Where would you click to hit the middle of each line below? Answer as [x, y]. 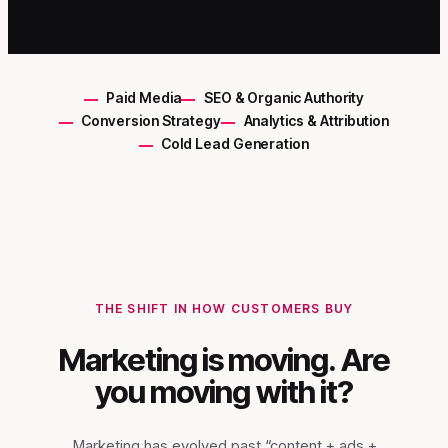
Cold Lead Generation [235, 144]
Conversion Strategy [151, 121]
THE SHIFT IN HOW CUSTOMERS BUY [224, 309]
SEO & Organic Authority [284, 98]
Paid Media [144, 98]
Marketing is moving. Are [224, 360]
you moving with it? [224, 392]
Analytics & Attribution [316, 121]
